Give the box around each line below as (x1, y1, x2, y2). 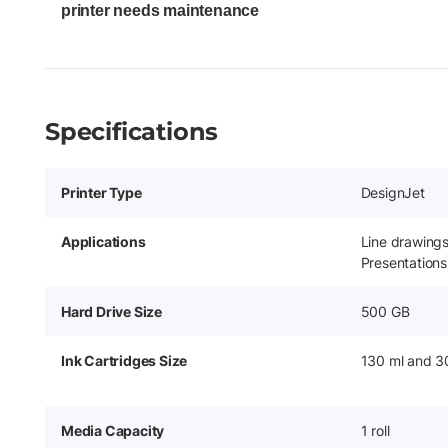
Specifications (45, 117, 219, 146)
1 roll (360, 422, 390, 439)
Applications (61, 233, 146, 250)
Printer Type (61, 184, 142, 201)
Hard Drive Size (61, 303, 162, 320)
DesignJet (360, 184, 425, 201)
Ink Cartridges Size (61, 352, 188, 369)
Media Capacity (61, 422, 165, 439)
